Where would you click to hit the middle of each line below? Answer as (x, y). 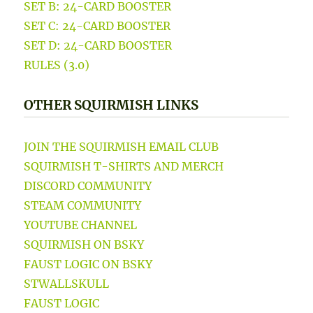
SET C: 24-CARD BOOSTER (97, 26)
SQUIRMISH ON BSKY (84, 244)
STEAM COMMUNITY (83, 205)
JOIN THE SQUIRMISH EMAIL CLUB (122, 146)
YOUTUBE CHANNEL (81, 225)
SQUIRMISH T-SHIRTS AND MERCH (124, 166)
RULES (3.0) (57, 65)
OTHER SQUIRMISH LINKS (111, 105)
